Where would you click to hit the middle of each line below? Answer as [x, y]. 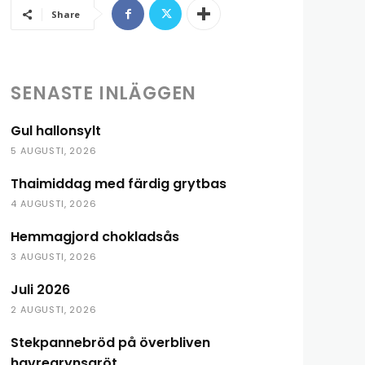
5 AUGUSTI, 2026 [54, 151]
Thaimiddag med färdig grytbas [119, 184]
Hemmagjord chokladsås [95, 237]
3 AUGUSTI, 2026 [54, 257]
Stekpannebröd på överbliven [111, 343]
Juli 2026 [41, 290]
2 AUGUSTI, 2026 [54, 310]
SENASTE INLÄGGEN [104, 93]
